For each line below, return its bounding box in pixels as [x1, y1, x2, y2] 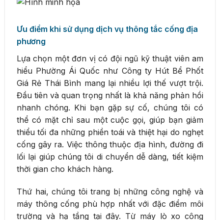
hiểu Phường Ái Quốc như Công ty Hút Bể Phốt [17, 66, 203, 76]
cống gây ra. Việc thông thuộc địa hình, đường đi [17, 139, 203, 150]
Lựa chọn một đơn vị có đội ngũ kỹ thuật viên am [17, 54, 203, 64]
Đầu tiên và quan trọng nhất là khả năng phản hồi [17, 90, 203, 101]
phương [17, 36, 46, 47]
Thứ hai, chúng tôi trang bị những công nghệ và [17, 187, 203, 197]
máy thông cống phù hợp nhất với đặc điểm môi [17, 199, 203, 209]
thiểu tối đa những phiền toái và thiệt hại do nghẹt [17, 127, 203, 137]
